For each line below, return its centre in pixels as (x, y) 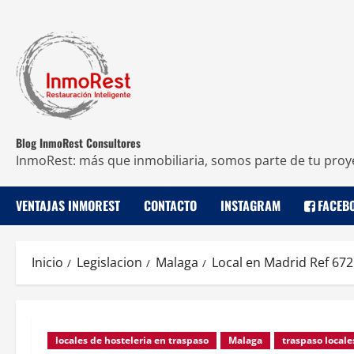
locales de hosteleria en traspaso (132, 340)
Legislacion (109, 262)
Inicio (47, 262)
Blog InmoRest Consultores (78, 143)
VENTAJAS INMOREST (68, 205)
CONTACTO (170, 205)
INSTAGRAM (250, 205)
